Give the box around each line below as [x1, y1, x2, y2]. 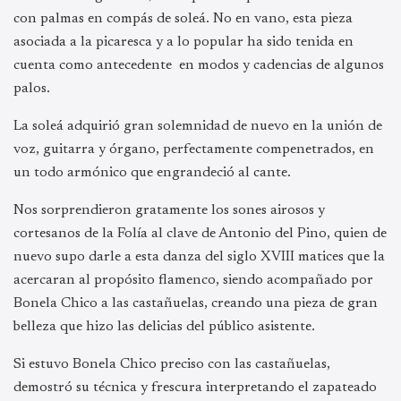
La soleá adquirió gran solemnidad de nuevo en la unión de [13, 119, 382, 134]
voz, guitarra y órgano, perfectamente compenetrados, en [13, 142, 374, 158]
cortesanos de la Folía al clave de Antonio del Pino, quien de [13, 226, 387, 242]
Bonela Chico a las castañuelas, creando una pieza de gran [13, 296, 378, 311]
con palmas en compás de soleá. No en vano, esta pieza [13, 12, 353, 27]
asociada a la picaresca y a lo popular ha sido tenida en [13, 35, 354, 50]
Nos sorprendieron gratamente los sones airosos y [13, 203, 325, 218]
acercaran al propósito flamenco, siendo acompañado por [13, 273, 373, 288]
